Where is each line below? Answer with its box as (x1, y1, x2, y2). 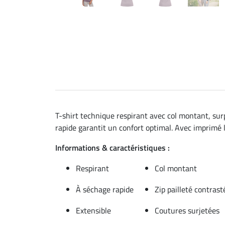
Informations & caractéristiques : (55, 141, 170, 154)
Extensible (76, 204, 111, 216)
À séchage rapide (76, 183, 134, 195)
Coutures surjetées (155, 204, 219, 216)
